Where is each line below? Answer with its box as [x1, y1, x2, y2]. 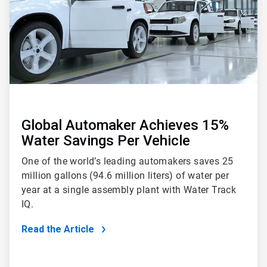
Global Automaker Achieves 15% [21, 116, 229, 133]
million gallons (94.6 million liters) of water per [21, 169, 229, 181]
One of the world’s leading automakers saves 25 [21, 155, 234, 167]
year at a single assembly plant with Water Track [21, 184, 237, 195]
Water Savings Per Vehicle [21, 132, 194, 149]
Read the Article [21, 223, 94, 235]
